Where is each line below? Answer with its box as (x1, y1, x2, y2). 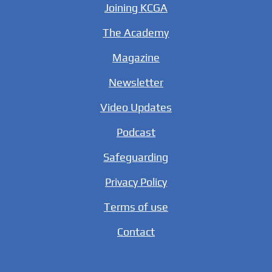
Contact (117, 225, 155, 238)
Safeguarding (103, 150, 169, 163)
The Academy (103, 25, 169, 39)
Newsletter (108, 75, 163, 89)
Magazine (112, 50, 160, 64)
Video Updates (100, 100, 172, 114)
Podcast (116, 125, 155, 138)
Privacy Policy (104, 175, 167, 188)
